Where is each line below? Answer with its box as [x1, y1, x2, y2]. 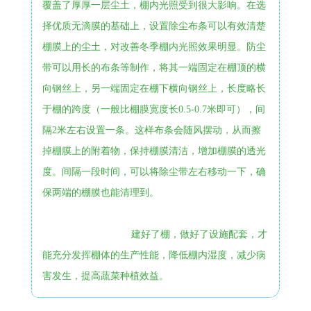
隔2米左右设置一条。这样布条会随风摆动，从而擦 [42, 124, 261, 135]
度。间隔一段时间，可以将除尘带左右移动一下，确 [42, 166, 266, 177]
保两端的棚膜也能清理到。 [42, 187, 159, 198]
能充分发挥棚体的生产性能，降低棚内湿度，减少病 [42, 249, 266, 260]
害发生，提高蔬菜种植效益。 [42, 270, 169, 281]
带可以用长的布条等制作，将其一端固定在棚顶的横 [42, 62, 266, 73]
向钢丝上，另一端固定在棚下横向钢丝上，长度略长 [42, 83, 266, 94]
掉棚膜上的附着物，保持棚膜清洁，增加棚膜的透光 [42, 145, 266, 156]
